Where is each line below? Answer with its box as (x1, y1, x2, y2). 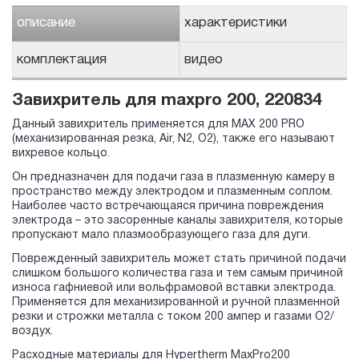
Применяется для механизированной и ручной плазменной (12, 297, 340, 309)
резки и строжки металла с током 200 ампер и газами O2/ (12, 312, 334, 323)
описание (17, 17, 75, 30)
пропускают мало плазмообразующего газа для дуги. (12, 230, 310, 241)
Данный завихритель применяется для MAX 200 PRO (12, 119, 305, 131)
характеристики (184, 17, 287, 30)
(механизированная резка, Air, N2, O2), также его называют (12, 134, 335, 145)
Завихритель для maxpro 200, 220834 (12, 93, 322, 109)
